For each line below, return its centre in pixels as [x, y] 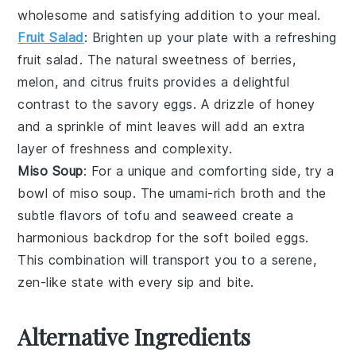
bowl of [44, 193]
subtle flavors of [71, 216]
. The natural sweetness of [165, 60]
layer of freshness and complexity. [125, 149]
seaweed [210, 216]
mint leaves [162, 127]
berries [271, 60]
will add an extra [251, 127]
